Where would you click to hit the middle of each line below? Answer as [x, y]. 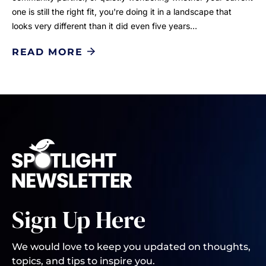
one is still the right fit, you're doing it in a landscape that [122, 12]
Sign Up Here [79, 220]
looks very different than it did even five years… [104, 26]
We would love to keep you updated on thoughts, [131, 247]
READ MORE [47, 52]
